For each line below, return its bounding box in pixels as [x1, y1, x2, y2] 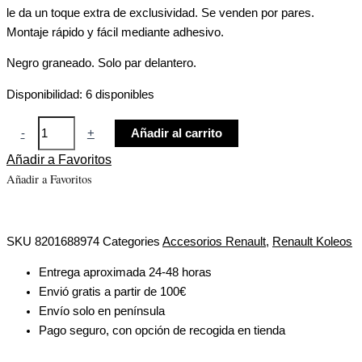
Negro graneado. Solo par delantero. [6, 57, 196, 70]
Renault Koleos [272, 234, 352, 248]
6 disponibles [86, 87, 154, 101]
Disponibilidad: [6, 87, 82, 101]
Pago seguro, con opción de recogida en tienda [39, 324, 285, 338]
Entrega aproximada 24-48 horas [39, 266, 212, 280]
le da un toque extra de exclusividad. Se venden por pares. [6, 6, 314, 19]
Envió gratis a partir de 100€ [39, 285, 186, 299]
